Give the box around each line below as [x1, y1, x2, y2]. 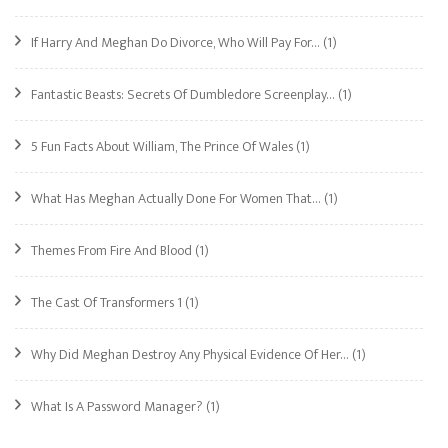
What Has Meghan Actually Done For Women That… [31, 186, 321, 210]
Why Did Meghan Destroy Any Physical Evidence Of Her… [31, 342, 349, 366]
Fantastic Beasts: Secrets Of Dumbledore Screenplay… [31, 82, 335, 106]
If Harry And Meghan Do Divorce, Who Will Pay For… [31, 30, 320, 54]
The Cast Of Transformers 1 [31, 290, 182, 314]
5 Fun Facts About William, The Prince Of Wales [31, 134, 293, 158]
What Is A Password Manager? [31, 394, 203, 418]
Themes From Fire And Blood [31, 238, 192, 262]
